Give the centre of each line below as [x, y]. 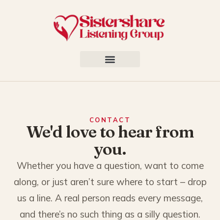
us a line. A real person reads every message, [110, 198]
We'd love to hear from [110, 132]
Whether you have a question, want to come [110, 166]
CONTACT [110, 120]
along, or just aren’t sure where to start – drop [110, 182]
